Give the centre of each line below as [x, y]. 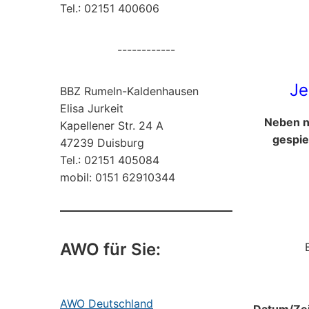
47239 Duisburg [102, 143]
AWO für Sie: [110, 249]
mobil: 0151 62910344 [118, 177]
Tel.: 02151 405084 [110, 160]
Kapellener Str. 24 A [112, 126]
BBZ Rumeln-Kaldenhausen [133, 91]
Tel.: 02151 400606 [110, 8]
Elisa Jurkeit [92, 108]
